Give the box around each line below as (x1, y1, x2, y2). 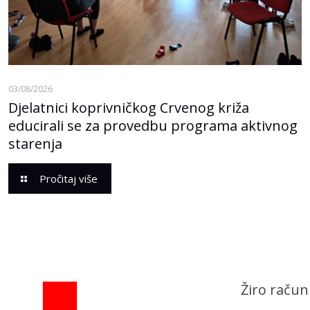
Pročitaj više (39, 172, 98, 186)
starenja (8, 134, 62, 154)
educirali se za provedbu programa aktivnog (8, 116, 298, 136)
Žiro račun (241, 280, 309, 300)
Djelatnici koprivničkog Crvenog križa (8, 98, 249, 118)
